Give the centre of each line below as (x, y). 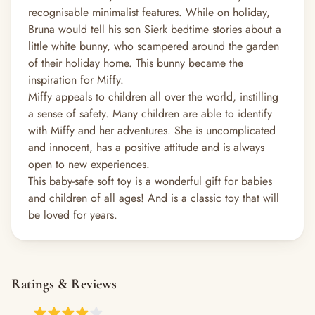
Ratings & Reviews (64, 284)
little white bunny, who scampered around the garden (154, 46)
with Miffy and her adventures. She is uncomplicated (152, 130)
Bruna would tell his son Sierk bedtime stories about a (155, 29)
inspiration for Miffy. (76, 80)
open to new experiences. (89, 164)
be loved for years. (73, 215)
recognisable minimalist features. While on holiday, (149, 12)
